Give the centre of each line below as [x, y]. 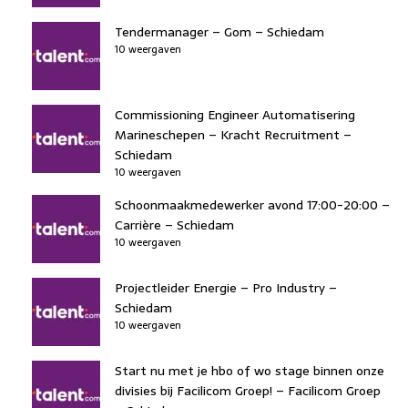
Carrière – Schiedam [174, 224]
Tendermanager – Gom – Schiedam [219, 31]
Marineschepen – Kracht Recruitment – [233, 134]
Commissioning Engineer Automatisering [235, 114]
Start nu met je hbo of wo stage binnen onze [250, 370]
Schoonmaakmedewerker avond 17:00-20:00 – [252, 204]
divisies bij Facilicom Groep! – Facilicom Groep [248, 390]
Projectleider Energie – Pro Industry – [226, 287]
